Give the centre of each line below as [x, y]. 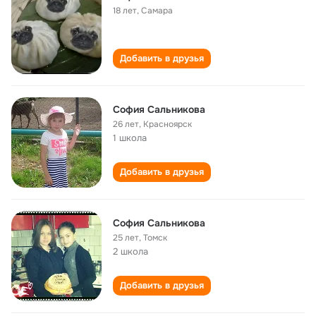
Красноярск [168, 124]
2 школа [130, 251]
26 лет [126, 124]
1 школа [130, 138]
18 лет [125, 11]
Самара [157, 11]
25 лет [126, 238]
